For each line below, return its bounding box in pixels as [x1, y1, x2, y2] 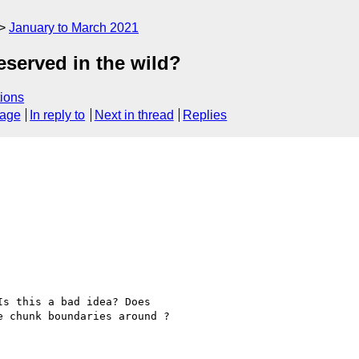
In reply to [30, 108, 86, 123]
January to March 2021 [9, 21, 139, 34]
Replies [183, 108, 228, 123]
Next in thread [94, 108, 174, 123]
